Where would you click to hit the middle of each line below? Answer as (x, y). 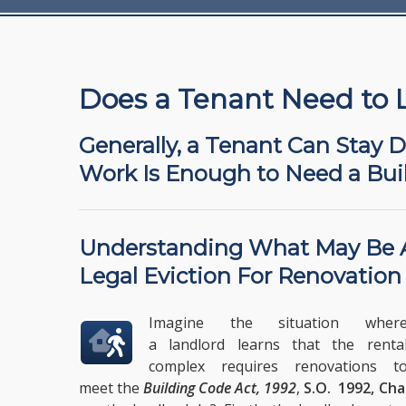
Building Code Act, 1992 (220, 388)
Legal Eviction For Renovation (240, 276)
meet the (111, 388)
